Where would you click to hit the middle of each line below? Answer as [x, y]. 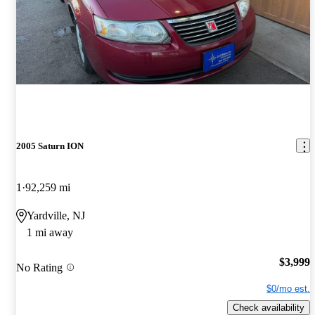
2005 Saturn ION [50, 146]
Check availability [269, 308]
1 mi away [50, 232]
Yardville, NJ [56, 215]
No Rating [39, 267]
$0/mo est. [288, 289]
